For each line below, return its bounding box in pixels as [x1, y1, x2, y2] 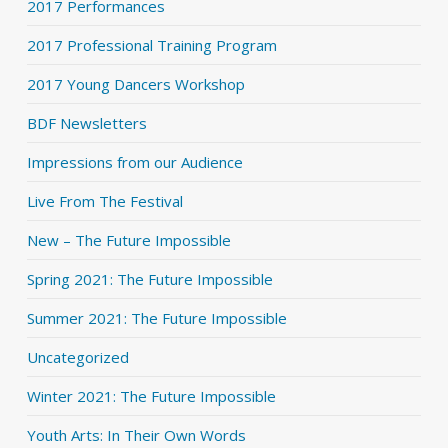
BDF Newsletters [26, 113, 147, 134]
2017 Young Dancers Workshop [26, 74, 245, 95]
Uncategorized [26, 347, 129, 368]
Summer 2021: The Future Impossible [26, 308, 287, 329]
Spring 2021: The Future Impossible [26, 269, 273, 290]
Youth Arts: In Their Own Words [26, 425, 246, 446]
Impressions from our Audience [26, 152, 243, 173]
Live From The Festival [26, 191, 183, 212]
